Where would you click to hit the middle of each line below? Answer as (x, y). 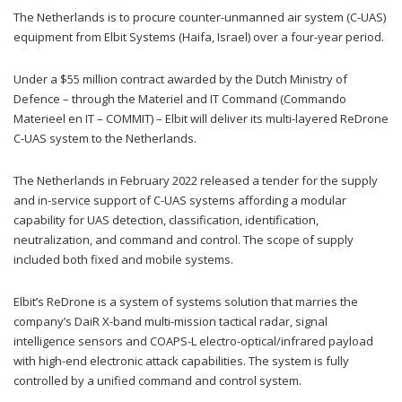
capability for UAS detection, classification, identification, (166, 220)
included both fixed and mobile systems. (123, 259)
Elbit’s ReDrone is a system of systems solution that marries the (186, 301)
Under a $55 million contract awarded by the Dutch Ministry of (180, 79)
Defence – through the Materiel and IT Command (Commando (180, 99)
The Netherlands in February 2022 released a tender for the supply (196, 180)
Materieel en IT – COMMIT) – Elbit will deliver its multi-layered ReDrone (201, 118)
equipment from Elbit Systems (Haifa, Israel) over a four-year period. (199, 37)
